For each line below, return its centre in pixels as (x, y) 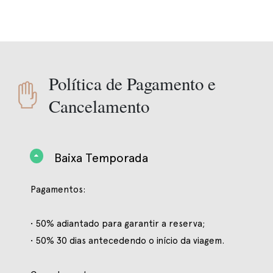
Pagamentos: (58, 189)
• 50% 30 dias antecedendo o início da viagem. (127, 240)
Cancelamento (99, 105)
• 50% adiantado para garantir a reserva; (117, 223)
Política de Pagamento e (132, 83)
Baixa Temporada (101, 158)
